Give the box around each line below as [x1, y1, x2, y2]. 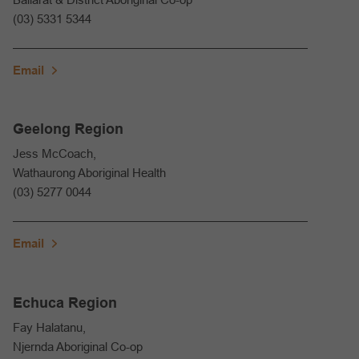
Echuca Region [13, 294, 117, 311]
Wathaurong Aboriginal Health [13, 166, 166, 180]
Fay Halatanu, [13, 320, 86, 334]
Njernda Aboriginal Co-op [13, 339, 143, 353]
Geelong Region [13, 121, 123, 138]
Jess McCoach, [13, 147, 96, 161]
